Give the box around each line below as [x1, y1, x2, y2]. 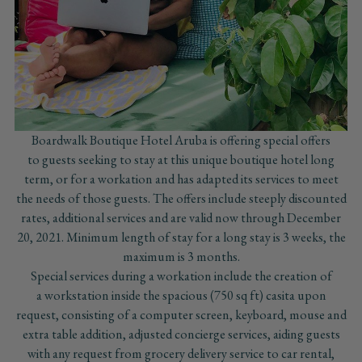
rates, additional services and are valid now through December [21, 209, 341, 227]
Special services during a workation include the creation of [30, 267, 332, 285]
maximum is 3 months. [122, 248, 240, 266]
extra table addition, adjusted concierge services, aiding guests [22, 326, 340, 343]
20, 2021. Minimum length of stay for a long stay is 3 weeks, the [16, 229, 346, 246]
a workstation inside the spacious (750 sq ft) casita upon [36, 287, 326, 305]
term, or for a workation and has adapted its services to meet [23, 170, 339, 188]
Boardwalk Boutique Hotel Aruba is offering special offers [32, 132, 330, 149]
